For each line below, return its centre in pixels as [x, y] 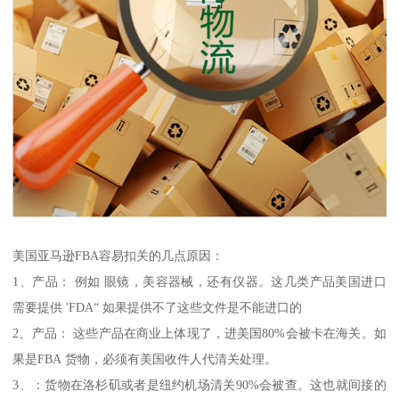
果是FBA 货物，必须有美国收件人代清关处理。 [145, 358]
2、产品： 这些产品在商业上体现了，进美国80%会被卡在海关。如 [199, 333]
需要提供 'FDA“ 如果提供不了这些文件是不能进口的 [158, 307]
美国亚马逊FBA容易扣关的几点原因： [118, 255]
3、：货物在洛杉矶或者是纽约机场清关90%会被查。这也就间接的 [199, 384]
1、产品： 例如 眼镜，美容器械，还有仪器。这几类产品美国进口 [199, 281]
